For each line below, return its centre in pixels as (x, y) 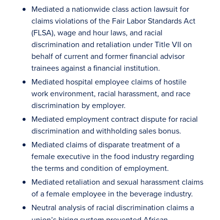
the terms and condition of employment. (100, 168)
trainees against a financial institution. (96, 68)
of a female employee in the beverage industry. (112, 193)
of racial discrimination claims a (141, 207)
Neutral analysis (58, 207)
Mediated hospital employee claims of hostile (109, 82)
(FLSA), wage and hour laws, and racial (97, 32)
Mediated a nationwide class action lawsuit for (110, 9)
